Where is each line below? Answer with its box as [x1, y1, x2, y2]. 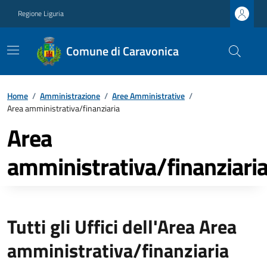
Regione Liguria [18, 8, 64, 19]
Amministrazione [40, 89, 100, 102]
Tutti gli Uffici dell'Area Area [7, 212, 237, 241]
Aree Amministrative [112, 89, 185, 102]
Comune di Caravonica [66, 42, 179, 60]
